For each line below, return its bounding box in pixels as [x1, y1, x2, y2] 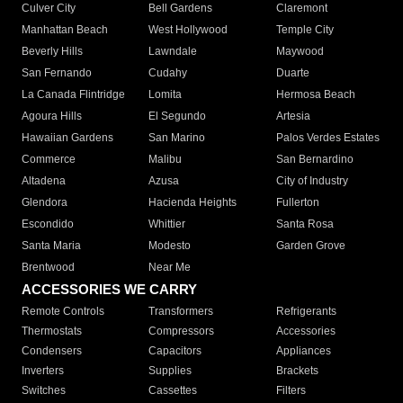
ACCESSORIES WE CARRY [22, 282, 197, 298]
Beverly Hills [22, 45, 83, 58]
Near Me [148, 261, 192, 274]
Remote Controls [22, 305, 104, 318]
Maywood [275, 45, 324, 58]
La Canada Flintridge [22, 88, 125, 102]
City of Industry [275, 175, 348, 188]
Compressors [148, 325, 215, 338]
